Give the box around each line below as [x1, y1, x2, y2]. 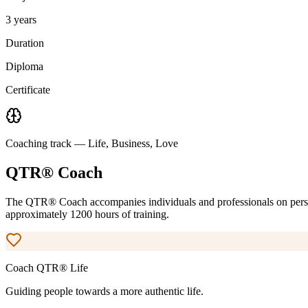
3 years [5, 14, 36, 26]
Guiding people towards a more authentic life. [5, 285, 203, 298]
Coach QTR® [5, 262, 70, 274]
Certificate [5, 84, 50, 96]
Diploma [5, 60, 43, 73]
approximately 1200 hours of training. [5, 208, 169, 221]
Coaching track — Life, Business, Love [5, 137, 178, 150]
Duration [5, 37, 44, 49]
